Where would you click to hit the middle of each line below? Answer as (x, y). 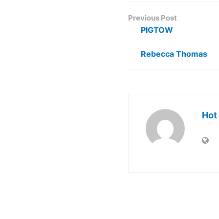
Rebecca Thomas (174, 54)
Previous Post (153, 18)
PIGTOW (157, 30)
